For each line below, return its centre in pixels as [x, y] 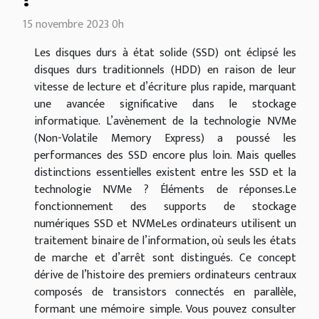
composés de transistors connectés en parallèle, [165, 292]
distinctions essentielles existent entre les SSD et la [165, 172]
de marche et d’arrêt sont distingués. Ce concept [165, 258]
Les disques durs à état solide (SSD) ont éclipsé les [165, 53]
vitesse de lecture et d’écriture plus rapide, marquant [165, 87]
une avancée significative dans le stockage [165, 104]
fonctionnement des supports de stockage [165, 206]
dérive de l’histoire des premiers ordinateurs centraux [165, 275]
